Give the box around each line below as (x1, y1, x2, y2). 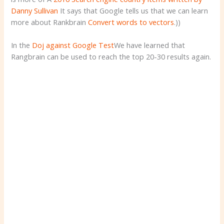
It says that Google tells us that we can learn (58, 5, 208, 16)
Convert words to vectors (88, 17, 174, 27)
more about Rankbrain (11, 17, 88, 27)
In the (11, 40, 32, 50)
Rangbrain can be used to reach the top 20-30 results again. (11, 51, 211, 62)
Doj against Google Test (32, 40, 114, 50)
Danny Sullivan (11, 5, 58, 16)
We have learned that (114, 40, 185, 50)
